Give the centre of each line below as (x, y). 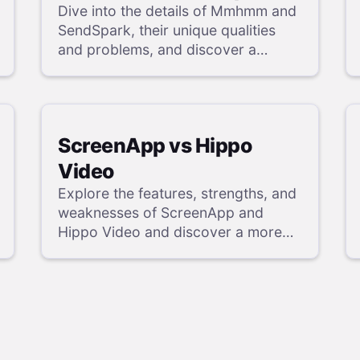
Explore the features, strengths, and (178, 193)
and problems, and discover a (157, 50)
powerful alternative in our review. (172, 69)
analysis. (87, 270)
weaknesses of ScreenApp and (161, 212)
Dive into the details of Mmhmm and (178, 11)
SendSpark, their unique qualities (167, 31)
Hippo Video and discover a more (170, 231)
